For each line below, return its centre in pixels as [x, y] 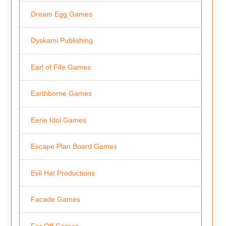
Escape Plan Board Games [74, 147]
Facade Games [55, 200]
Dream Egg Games [61, 14]
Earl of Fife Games [61, 67]
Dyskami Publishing [62, 41]
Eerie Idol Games [58, 120]
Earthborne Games [61, 94]
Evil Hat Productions [63, 173]
